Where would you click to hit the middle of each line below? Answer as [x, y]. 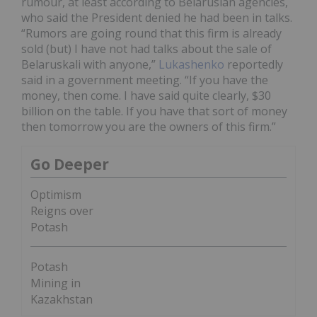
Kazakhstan [62, 300]
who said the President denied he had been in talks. [157, 18]
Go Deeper [70, 165]
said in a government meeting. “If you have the [145, 80]
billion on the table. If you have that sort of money [154, 111]
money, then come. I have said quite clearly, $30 [146, 96]
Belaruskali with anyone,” [90, 65]
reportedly [254, 65]
